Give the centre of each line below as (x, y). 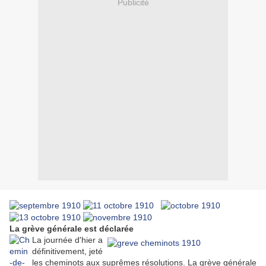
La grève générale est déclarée (72, 228)
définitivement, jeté (67, 251)
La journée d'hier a (67, 240)
